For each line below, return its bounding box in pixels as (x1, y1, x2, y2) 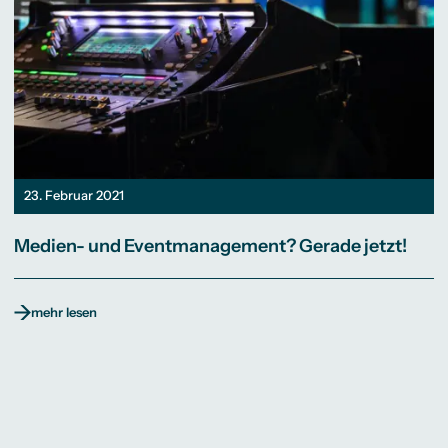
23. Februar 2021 (24, 187, 125, 204)
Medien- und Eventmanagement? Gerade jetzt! (14, 234, 408, 257)
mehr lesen (31, 304, 98, 321)
